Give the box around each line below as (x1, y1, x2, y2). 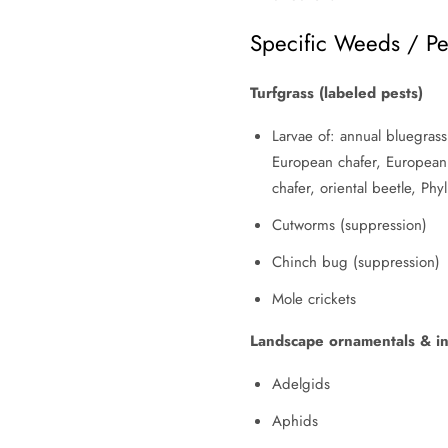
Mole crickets (271, 287, 356, 310)
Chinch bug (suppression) (271, 250, 440, 273)
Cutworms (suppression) (271, 213, 427, 236)
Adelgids (271, 373, 330, 396)
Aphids (271, 410, 318, 433)
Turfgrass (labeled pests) (249, 81, 423, 104)
